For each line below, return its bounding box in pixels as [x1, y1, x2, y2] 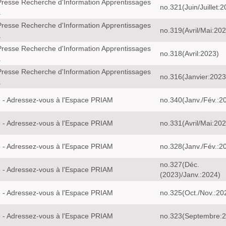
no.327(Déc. [160, 160, 199, 168]
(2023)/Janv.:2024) [160, 171, 220, 179]
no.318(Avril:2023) [160, 49, 219, 58]
